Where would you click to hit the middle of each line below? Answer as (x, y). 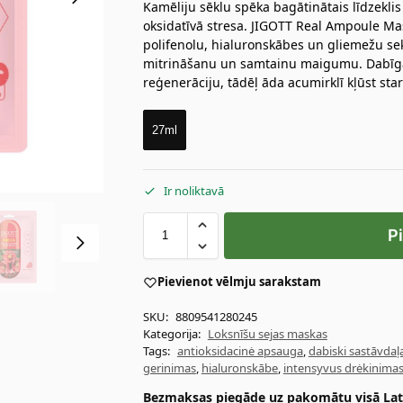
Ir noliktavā (193, 191)
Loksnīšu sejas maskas (267, 333)
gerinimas (169, 367)
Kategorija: (173, 333)
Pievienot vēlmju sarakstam (239, 282)
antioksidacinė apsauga (240, 350)
